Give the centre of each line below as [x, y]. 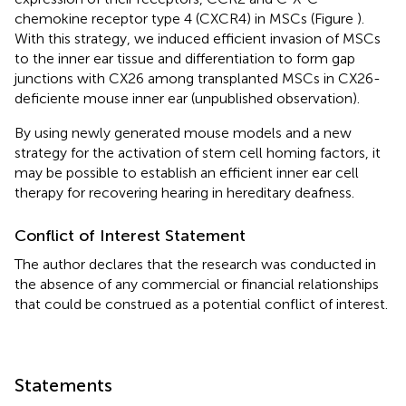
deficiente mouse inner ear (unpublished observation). [187, 98]
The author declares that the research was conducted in [195, 264]
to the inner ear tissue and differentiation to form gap [185, 58]
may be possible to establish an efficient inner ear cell [187, 172]
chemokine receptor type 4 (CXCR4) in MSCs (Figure [186, 18]
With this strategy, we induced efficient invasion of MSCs [198, 38]
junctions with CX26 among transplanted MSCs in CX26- [198, 78]
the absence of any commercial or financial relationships [197, 284]
